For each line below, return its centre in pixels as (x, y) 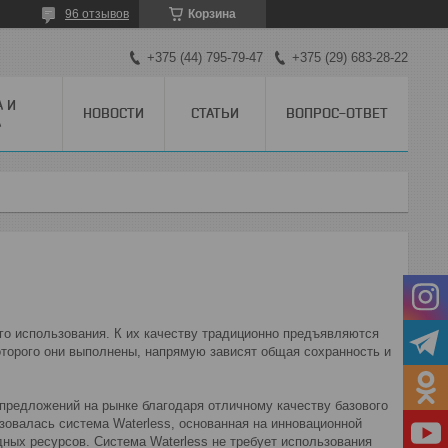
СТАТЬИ (215, 112)
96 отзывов (97, 14)
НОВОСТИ (113, 112)
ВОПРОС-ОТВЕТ (337, 112)
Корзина (212, 14)
